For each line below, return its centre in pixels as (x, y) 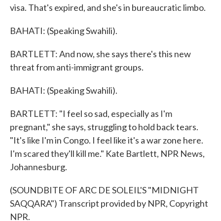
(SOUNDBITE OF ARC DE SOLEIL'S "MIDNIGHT (104, 190)
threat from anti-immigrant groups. (77, 67)
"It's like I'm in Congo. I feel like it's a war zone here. (107, 140)
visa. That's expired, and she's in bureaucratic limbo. (108, 7)
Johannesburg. (38, 167)
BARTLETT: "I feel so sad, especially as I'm (91, 113)
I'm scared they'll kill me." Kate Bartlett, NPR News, (107, 153)
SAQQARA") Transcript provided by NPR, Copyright (109, 203)
